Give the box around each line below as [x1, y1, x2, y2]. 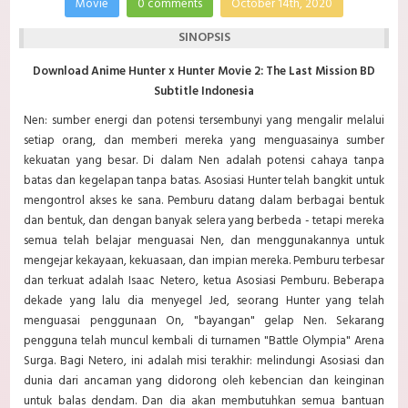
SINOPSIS [178, 27, 230, 49]
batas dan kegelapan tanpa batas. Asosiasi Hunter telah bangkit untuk [24, 171, 384, 191]
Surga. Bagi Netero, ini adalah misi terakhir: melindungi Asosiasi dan [24, 352, 384, 372]
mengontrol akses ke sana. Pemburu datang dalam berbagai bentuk [24, 191, 384, 211]
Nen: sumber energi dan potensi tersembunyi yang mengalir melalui [24, 111, 384, 131]
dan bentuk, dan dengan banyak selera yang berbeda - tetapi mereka [24, 211, 384, 231]
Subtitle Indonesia [154, 82, 254, 102]
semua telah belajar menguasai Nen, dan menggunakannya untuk [24, 231, 384, 251]
